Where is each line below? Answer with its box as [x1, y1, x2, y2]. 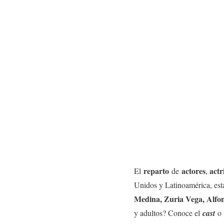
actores [181, 165, 205, 176]
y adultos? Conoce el [134, 207, 202, 218]
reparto [143, 165, 169, 176]
